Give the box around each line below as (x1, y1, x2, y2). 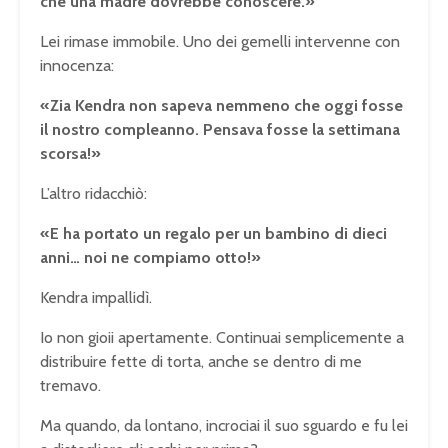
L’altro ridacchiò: (40, 183, 147, 203)
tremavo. (40, 375, 101, 395)
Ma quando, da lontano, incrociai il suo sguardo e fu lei (40, 415, 408, 435)
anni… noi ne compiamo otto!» (40, 247, 261, 267)
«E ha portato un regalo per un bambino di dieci (40, 223, 387, 243)
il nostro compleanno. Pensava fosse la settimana (40, 119, 400, 139)
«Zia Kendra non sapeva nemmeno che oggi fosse (40, 95, 403, 115)
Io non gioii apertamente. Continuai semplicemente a (40, 327, 404, 347)
